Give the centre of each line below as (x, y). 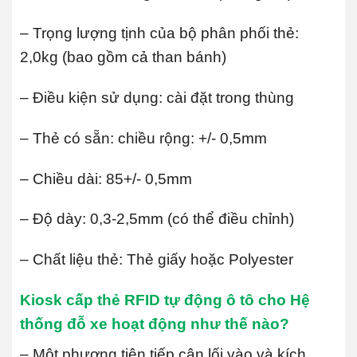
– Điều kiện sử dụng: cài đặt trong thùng (157, 97)
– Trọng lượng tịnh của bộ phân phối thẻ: (159, 33)
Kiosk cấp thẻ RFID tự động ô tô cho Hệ (165, 300)
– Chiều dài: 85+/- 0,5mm (106, 178)
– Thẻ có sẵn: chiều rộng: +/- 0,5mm (143, 138)
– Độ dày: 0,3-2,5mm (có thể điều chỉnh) (157, 219)
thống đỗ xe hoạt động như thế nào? (155, 324)
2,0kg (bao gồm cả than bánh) (123, 57)
